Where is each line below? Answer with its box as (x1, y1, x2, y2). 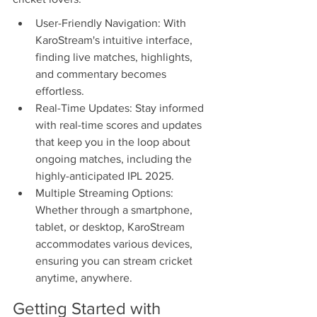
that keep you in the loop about (35, 136, 193, 149)
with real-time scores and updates (35, 119, 204, 132)
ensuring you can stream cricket (35, 255, 195, 267)
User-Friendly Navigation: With (35, 17, 189, 30)
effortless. (35, 85, 84, 98)
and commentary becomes (35, 68, 169, 81)
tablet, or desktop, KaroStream (35, 221, 188, 234)
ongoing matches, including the (35, 153, 195, 166)
